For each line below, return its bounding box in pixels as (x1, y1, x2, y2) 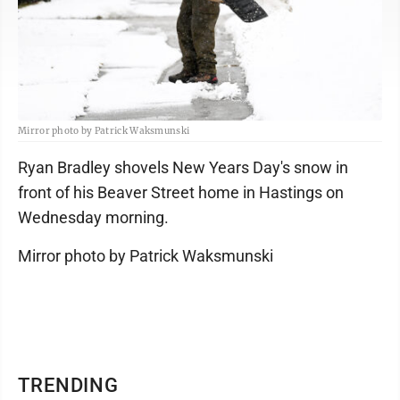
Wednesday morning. (18, 207, 169, 227)
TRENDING (18, 373, 120, 396)
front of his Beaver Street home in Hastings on (18, 182, 344, 202)
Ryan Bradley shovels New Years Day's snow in (18, 157, 348, 177)
